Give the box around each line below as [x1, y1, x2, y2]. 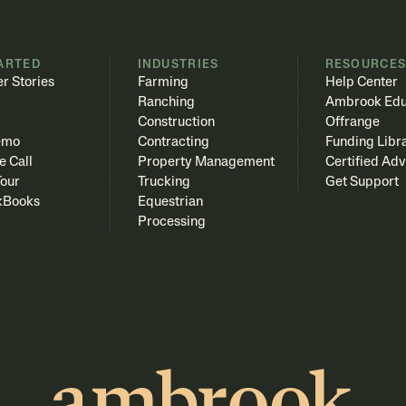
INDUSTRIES [137, 58, 219, 71]
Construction [137, 115, 215, 130]
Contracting [137, 135, 209, 150]
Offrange [324, 115, 380, 130]
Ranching [137, 95, 195, 110]
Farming [137, 75, 188, 90]
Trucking [137, 175, 190, 189]
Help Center [324, 75, 398, 90]
